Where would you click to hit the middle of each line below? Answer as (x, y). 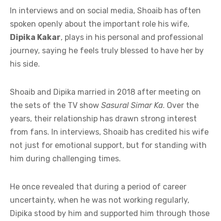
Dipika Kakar (35, 37)
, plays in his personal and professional (132, 37)
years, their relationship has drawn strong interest (103, 118)
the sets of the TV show (55, 105)
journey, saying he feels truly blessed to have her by (107, 50)
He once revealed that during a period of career (98, 186)
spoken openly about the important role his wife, (100, 24)
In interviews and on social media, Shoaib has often (105, 10)
